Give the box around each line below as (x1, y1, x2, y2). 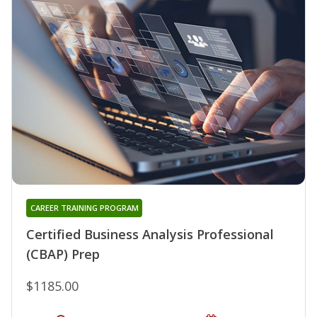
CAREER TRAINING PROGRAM (30, 202, 139, 214)
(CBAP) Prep (26, 246, 100, 263)
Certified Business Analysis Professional (26, 226, 274, 243)
